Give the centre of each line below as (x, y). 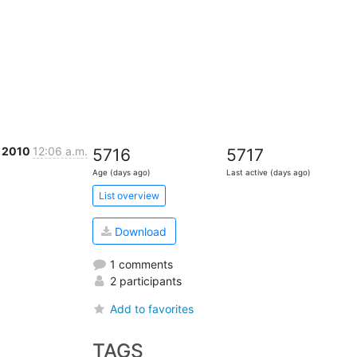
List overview (129, 195)
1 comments (139, 264)
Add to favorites (151, 308)
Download (139, 231)
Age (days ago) (121, 173)
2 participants (144, 280)
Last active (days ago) (269, 173)
